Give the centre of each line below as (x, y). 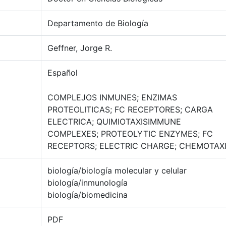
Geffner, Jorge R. (80, 48)
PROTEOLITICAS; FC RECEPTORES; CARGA (130, 109)
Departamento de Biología (98, 23)
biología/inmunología (88, 183)
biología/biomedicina (88, 195)
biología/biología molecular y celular (117, 171)
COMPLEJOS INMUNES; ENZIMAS (112, 97)
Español (63, 73)
